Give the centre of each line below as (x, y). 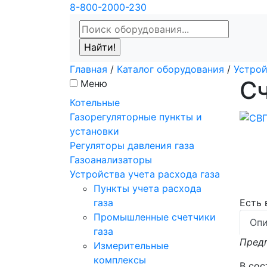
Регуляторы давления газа (132, 145)
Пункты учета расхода (148, 188)
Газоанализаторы (111, 160)
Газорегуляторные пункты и (136, 117)
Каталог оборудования (170, 69)
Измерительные (131, 246)
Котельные (95, 103)
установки (94, 131)
